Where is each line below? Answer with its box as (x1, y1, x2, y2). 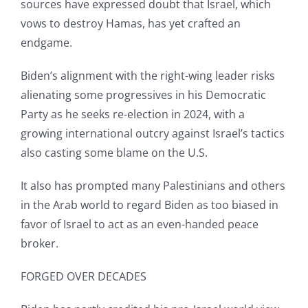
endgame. (20, 35, 72, 51)
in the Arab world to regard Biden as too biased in (20, 197, 278, 213)
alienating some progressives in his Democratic (20, 87, 266, 103)
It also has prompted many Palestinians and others (20, 178, 285, 194)
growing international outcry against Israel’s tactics (20, 126, 285, 142)
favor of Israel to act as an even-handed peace (20, 217, 258, 232)
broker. (20, 236, 58, 252)
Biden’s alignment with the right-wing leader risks (20, 68, 275, 84)
